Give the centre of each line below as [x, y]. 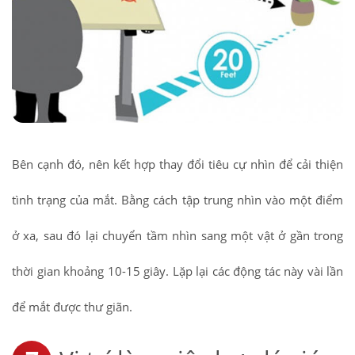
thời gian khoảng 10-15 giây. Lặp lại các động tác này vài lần [177, 271]
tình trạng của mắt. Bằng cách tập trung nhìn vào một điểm [177, 200]
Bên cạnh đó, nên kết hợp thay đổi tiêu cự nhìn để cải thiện [177, 164]
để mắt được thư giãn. [72, 307]
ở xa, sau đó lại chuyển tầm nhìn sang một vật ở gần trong [177, 236]
